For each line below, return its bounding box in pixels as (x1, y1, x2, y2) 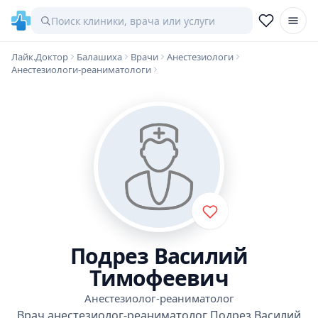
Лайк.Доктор (11, 50, 68, 63)
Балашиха (77, 50, 122, 63)
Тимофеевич (89, 263, 229, 292)
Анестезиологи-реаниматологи (11, 63, 151, 76)
